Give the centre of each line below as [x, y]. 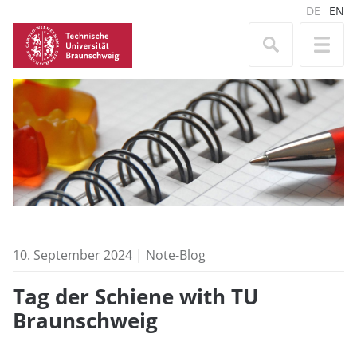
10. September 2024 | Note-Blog [109, 255]
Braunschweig [85, 321]
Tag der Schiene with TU [136, 297]
